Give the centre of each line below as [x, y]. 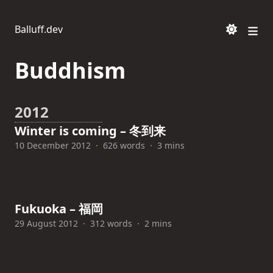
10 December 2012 [53, 145]
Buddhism [70, 70]
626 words [124, 145]
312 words [111, 223]
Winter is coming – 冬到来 [90, 131]
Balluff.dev [39, 29]
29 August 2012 [46, 223]
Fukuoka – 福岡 [59, 209]
